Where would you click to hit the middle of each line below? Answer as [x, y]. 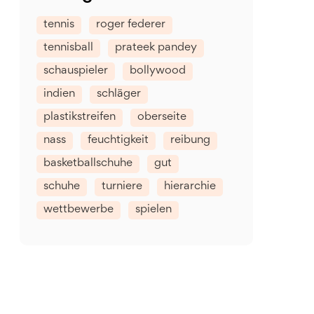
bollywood [158, 71]
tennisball [68, 48]
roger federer [131, 25]
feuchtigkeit [118, 141]
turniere [122, 187]
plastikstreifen [80, 117]
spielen [153, 210]
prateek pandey [156, 48]
